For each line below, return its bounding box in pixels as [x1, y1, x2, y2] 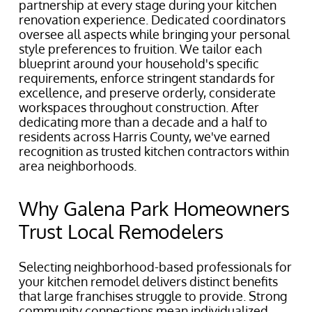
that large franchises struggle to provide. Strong [19, 288, 287, 304]
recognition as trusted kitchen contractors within [19, 143, 289, 159]
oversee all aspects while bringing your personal [19, 26, 290, 42]
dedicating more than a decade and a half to [19, 114, 267, 130]
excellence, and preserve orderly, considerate [19, 85, 276, 100]
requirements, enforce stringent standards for [19, 70, 275, 86]
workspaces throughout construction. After [19, 100, 259, 115]
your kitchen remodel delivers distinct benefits [19, 274, 278, 289]
